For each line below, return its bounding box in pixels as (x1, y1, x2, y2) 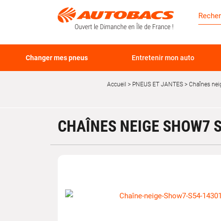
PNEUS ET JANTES (131, 81, 183, 88)
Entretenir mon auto (131, 54, 194, 62)
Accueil (107, 81, 126, 88)
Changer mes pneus (26, 54, 88, 62)
